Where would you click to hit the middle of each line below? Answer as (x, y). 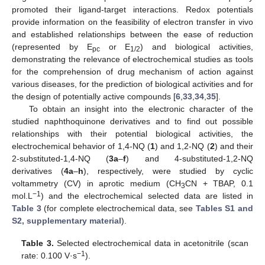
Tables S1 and (224, 208)
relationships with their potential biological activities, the (132, 133)
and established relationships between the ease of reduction (132, 34)
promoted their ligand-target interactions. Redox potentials (132, 9)
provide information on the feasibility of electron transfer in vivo (132, 22)
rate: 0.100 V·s (49, 255)
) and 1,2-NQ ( (182, 146)
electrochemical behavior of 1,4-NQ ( (81, 146)
